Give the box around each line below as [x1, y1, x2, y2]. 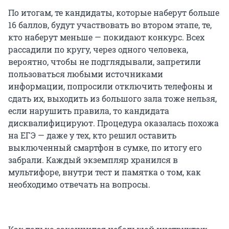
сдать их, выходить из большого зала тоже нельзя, [8, 93, 217, 104]
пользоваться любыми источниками [8, 68, 163, 80]
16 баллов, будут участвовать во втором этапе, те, [8, 19, 212, 31]
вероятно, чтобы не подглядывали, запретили [8, 56, 201, 67]
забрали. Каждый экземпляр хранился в [8, 154, 178, 166]
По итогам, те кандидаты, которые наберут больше [8, 7, 219, 18]
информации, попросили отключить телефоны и [8, 81, 213, 92]
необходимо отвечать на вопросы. [8, 179, 150, 190]
